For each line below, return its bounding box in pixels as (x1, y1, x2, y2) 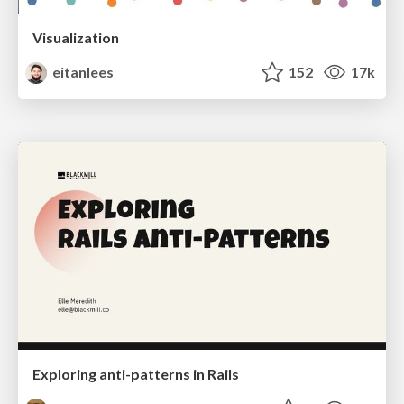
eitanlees (50, 63, 115, 81)
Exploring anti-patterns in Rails (32, 364, 239, 382)
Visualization (32, 29, 119, 47)
